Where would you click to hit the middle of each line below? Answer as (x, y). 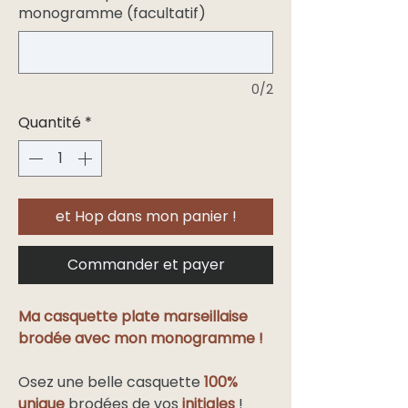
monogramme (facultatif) (112, 14)
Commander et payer (146, 265)
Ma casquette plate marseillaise (133, 317)
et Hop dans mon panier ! (146, 217)
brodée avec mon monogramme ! (143, 339)
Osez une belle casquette (109, 382)
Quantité (50, 123)
